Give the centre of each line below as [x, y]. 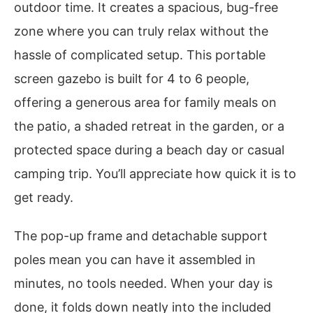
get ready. [44, 197]
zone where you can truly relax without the [141, 31]
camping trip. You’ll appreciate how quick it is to [155, 173]
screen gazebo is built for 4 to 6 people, [132, 78]
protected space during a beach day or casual [149, 150]
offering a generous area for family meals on [145, 102]
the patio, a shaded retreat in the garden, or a [149, 126]
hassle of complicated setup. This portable [140, 54]
